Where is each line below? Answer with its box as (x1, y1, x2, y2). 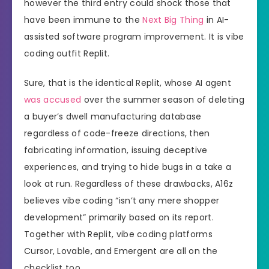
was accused (24, 93, 82, 106)
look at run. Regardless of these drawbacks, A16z (24, 177, 234, 190)
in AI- (204, 14, 229, 26)
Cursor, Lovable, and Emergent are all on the (24, 244, 218, 257)
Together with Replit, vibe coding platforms (24, 228, 213, 240)
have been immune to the (24, 14, 143, 26)
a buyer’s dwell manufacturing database (24, 110, 202, 122)
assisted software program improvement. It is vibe (24, 31, 244, 43)
